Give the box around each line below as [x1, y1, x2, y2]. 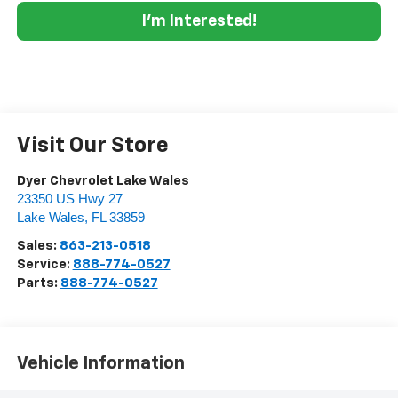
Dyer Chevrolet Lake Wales [16, 173, 189, 187]
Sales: [16, 238, 60, 252]
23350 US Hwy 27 [16, 191, 123, 206]
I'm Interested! [141, 12, 257, 29]
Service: [16, 257, 73, 271]
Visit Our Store [16, 134, 169, 156]
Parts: [16, 275, 60, 290]
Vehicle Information [16, 354, 185, 373]
